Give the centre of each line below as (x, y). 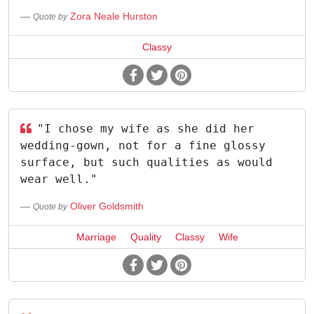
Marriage (96, 237)
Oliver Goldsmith (107, 206)
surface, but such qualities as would (146, 162)
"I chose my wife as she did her (146, 129)
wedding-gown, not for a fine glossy (143, 145)
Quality (145, 237)
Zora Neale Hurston (114, 16)
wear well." (59, 179)
